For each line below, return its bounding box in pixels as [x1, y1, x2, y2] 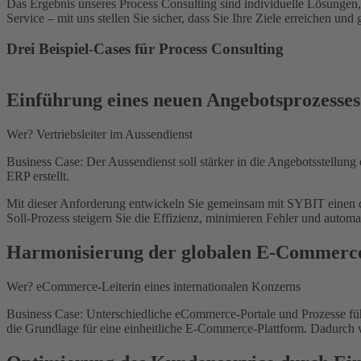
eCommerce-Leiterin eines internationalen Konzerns [33, 279, 301, 293]
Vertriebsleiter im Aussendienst [33, 127, 193, 141]
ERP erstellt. [6, 168, 73, 183]
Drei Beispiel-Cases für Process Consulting [6, 40, 284, 58]
